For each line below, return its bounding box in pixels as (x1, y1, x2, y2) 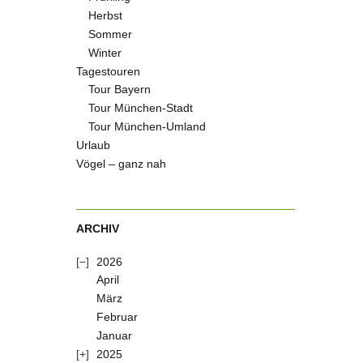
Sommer (88, 28, 133, 41)
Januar (96, 329, 133, 342)
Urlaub (76, 139, 111, 152)
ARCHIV (76, 222, 120, 235)
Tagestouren (76, 65, 141, 78)
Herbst (88, 9, 123, 22)
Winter (88, 46, 122, 59)
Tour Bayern (88, 83, 152, 96)
